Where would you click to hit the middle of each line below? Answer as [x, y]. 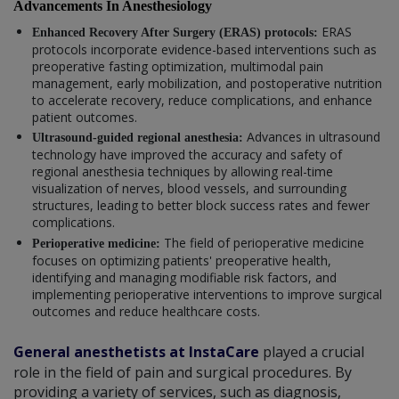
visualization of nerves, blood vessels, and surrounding [189, 189]
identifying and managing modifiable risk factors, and [184, 277]
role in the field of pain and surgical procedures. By [183, 372]
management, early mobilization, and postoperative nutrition [207, 83]
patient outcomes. [85, 117]
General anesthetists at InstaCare [136, 351]
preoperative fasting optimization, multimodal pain [178, 66]
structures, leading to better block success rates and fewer [201, 206]
